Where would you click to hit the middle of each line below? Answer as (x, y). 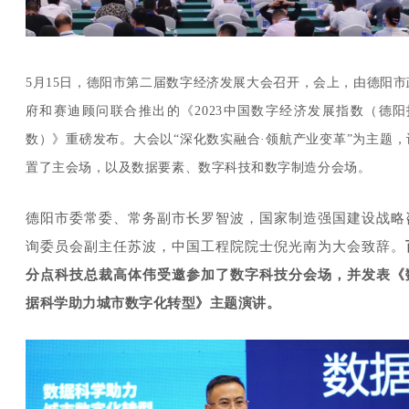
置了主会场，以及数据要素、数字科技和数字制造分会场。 (199, 167)
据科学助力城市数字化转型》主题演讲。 (153, 303)
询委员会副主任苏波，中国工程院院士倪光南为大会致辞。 (216, 246)
